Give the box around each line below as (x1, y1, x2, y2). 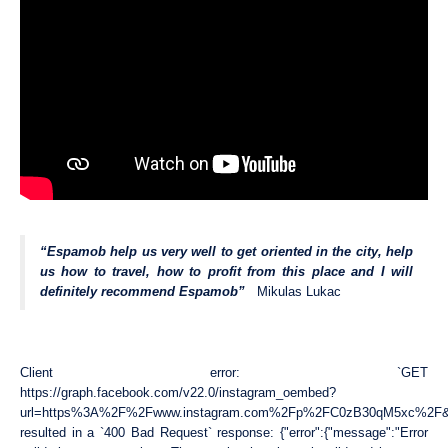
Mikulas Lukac (256, 284, 341, 300)
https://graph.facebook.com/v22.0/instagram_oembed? (20, 385, 336, 401)
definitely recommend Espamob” (39, 284, 257, 300)
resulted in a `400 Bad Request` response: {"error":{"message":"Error (20, 425, 428, 441)
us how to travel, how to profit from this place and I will (39, 264, 414, 280)
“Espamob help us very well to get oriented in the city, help (39, 244, 414, 260)
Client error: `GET (20, 365, 428, 381)
